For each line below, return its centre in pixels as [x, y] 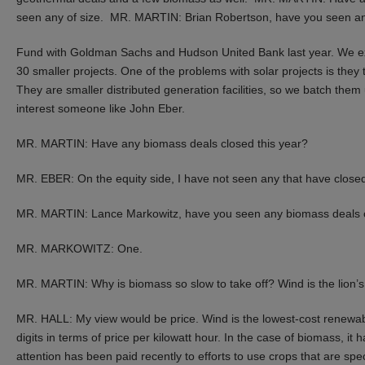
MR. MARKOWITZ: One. [79, 248]
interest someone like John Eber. [101, 108]
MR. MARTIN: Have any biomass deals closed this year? [162, 143]
